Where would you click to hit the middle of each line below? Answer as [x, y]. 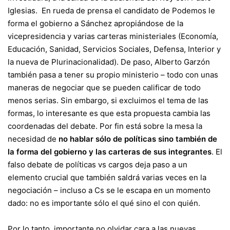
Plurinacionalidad [83, 62]
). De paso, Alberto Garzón [162, 62]
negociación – [34, 190]
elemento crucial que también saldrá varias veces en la [107, 178]
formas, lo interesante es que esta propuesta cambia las [109, 113]
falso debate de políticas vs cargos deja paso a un [98, 165]
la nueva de [30, 62]
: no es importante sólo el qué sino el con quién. [113, 203]
